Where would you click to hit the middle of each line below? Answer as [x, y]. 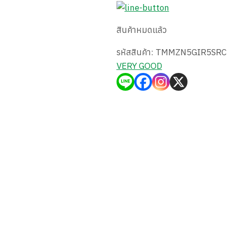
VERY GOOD [139, 66]
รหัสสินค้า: [136, 52]
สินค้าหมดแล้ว [141, 30]
